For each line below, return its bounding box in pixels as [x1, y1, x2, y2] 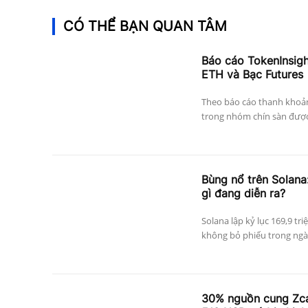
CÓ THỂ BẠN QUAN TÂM [63, 18, 227, 35]
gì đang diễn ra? [201, 186, 285, 201]
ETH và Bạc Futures [201, 67, 303, 82]
